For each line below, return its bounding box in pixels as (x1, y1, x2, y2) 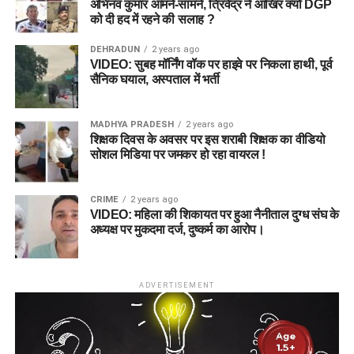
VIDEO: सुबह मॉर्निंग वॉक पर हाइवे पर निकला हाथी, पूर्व (89, 57, 333, 71)
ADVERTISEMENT (138, 281, 216, 289)
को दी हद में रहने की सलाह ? (89, 12, 215, 26)
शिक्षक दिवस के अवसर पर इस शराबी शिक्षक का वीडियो (89, 132, 326, 146)
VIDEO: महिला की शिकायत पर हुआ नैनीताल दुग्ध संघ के (89, 207, 339, 221)
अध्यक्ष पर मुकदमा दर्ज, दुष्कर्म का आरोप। (89, 222, 265, 236)
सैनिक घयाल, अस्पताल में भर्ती (89, 72, 220, 86)
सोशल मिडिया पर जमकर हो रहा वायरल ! (89, 147, 266, 161)
